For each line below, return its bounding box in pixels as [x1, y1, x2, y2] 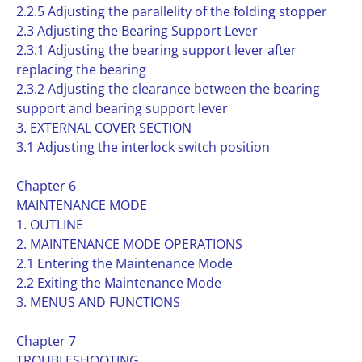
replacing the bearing [16, 61, 146, 78]
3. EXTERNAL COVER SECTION [16, 119, 192, 137]
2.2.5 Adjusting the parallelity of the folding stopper [16, 2, 327, 20]
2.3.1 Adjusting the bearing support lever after [16, 41, 297, 59]
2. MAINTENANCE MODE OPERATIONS [16, 235, 242, 253]
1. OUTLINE [16, 216, 83, 234]
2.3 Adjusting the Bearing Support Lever [16, 22, 258, 40]
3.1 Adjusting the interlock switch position [16, 138, 270, 156]
